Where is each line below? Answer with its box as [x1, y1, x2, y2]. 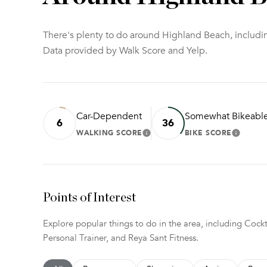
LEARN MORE [142, 131, 205, 141]
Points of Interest [43, 191, 136, 204]
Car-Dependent [76, 110, 142, 122]
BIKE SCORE [184, 126, 232, 138]
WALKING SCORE [76, 126, 142, 138]
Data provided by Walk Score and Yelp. [43, 44, 207, 57]
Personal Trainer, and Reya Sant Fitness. [43, 232, 198, 243]
